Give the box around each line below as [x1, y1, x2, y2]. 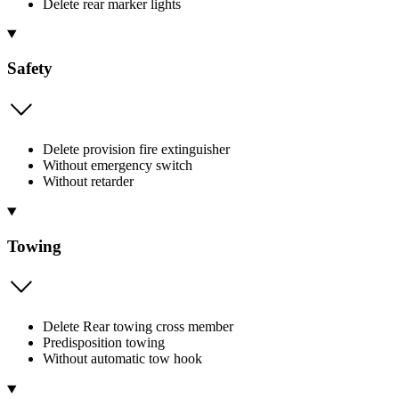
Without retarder [43, 174, 134, 189]
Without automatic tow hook [43, 351, 202, 367]
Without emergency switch [43, 158, 192, 173]
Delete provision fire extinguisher [43, 142, 230, 157]
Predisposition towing [43, 335, 165, 351]
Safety [7, 59, 53, 78]
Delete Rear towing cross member [43, 319, 233, 335]
